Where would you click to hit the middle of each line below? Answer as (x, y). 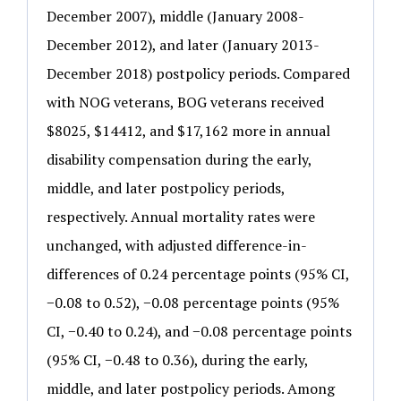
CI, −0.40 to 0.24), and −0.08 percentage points (199, 332)
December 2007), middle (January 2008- (175, 17)
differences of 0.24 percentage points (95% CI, (198, 274)
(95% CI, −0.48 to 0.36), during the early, (177, 360)
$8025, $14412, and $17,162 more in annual (188, 131)
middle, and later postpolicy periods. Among (191, 389)
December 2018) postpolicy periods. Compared (198, 74)
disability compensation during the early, (179, 160)
